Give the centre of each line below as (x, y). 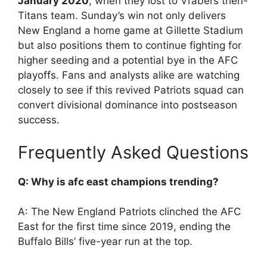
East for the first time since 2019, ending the (124, 226)
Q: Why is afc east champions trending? (118, 182)
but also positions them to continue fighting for (130, 45)
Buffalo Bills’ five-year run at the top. (105, 241)
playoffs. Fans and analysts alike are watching (129, 75)
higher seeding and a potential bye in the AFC (128, 60)
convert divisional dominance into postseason (128, 105)
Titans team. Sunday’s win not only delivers (122, 15)
